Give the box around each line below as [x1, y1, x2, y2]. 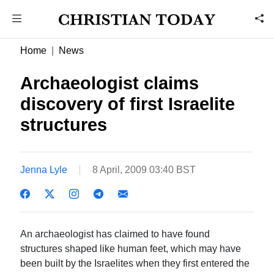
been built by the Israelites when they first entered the [20, 257, 250, 268]
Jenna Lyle [20, 164, 68, 175]
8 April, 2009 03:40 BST [92, 164, 196, 175]
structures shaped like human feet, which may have [20, 243, 242, 254]
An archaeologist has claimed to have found [20, 228, 210, 239]
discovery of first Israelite [20, 94, 235, 114]
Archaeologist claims [20, 73, 199, 93]
